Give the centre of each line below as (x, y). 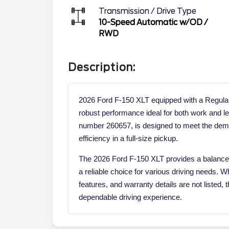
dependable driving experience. (130, 197)
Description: (102, 67)
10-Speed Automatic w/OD (151, 22)
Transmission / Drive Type (147, 11)
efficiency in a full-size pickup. (128, 138)
